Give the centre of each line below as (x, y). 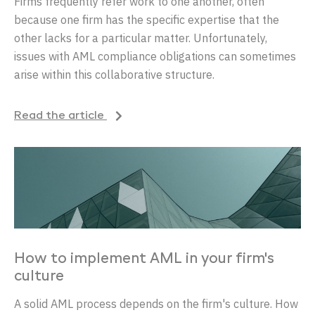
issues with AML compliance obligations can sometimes (155, 56)
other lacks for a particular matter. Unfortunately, (141, 38)
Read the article (60, 116)
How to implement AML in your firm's (144, 260)
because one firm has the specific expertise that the (147, 19)
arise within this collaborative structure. (114, 74)
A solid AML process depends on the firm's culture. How (156, 304)
